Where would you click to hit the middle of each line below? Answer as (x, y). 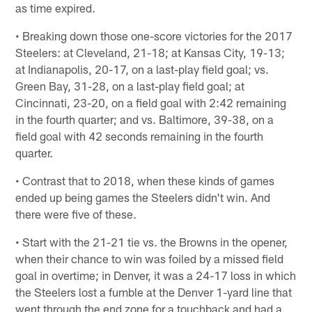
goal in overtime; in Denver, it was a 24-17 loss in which (156, 275)
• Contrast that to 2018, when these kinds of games (145, 180)
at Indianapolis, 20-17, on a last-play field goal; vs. (142, 69)
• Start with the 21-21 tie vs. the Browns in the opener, (152, 241)
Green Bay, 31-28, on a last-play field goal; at (130, 85)
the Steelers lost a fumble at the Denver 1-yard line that (154, 291)
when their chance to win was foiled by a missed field (150, 258)
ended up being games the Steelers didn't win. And (143, 197)
